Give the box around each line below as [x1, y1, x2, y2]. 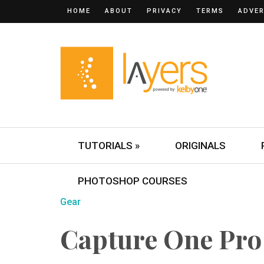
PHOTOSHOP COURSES [78, 175, 187, 187]
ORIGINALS [175, 140, 226, 151]
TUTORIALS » [78, 140, 140, 151]
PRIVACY [147, 7, 182, 15]
